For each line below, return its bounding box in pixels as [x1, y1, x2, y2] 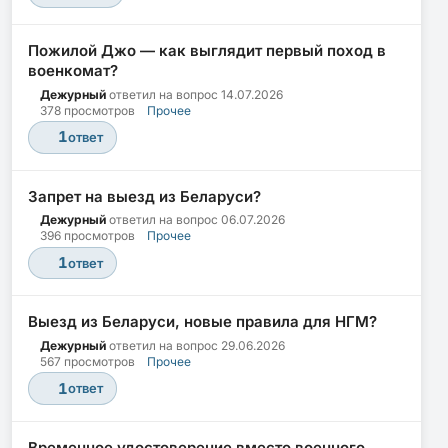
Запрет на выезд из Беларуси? [28, 186, 261, 206]
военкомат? [28, 60, 118, 80]
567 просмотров [40, 354, 135, 370]
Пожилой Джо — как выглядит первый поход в [28, 40, 386, 60]
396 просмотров [40, 228, 135, 244]
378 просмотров [40, 102, 135, 118]
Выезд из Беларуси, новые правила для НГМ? [28, 312, 377, 332]
